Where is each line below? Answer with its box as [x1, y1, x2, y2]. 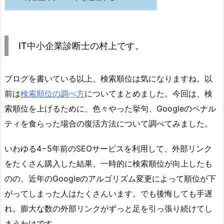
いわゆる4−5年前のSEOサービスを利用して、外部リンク [4, 143, 212, 154]
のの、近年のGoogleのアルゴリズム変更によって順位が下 [4, 173, 216, 184]
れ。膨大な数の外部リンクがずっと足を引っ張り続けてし [4, 203, 212, 214]
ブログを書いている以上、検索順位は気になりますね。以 [4, 73, 212, 83]
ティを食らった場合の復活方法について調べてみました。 [4, 118, 212, 128]
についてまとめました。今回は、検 [84, 88, 212, 98]
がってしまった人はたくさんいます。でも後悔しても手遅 [4, 188, 212, 199]
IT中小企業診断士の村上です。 [18, 40, 144, 51]
